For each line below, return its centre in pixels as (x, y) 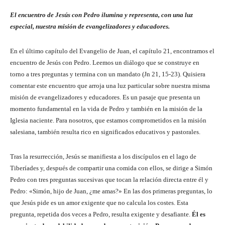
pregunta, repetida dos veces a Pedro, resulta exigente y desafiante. (101, 214)
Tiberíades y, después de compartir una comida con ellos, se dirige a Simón (111, 168)
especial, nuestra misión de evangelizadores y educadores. (90, 26)
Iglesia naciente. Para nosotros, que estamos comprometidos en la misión (108, 120)
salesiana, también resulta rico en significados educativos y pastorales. (105, 132)
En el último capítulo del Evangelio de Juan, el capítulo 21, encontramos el (112, 51)
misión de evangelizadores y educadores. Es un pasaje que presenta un (105, 97)
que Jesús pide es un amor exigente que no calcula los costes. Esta (99, 202)
